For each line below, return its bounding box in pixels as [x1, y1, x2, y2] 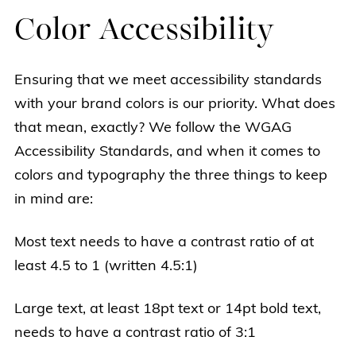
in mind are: [14, 192, 93, 207]
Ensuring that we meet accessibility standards [14, 73, 322, 88]
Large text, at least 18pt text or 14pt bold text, [14, 302, 321, 317]
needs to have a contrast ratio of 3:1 [14, 326, 256, 341]
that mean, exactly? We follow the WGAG [14, 121, 292, 136]
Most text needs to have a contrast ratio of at [14, 235, 314, 250]
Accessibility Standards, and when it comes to [14, 145, 320, 160]
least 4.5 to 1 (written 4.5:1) [14, 259, 198, 274]
